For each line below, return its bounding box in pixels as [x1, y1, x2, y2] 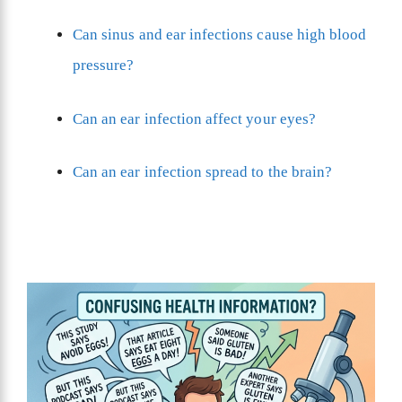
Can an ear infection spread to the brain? [73, 163, 333, 181]
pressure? [73, 57, 135, 74]
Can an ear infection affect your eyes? [73, 109, 316, 127]
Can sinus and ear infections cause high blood [73, 26, 367, 44]
